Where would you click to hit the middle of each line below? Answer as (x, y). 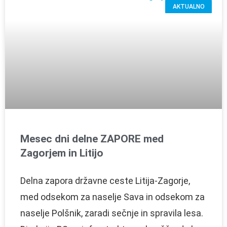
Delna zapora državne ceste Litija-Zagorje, (105, 180)
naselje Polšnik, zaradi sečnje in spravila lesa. (112, 213)
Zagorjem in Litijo (62, 153)
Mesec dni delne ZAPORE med (92, 139)
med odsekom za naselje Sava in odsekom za (112, 197)
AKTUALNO (188, 7)
